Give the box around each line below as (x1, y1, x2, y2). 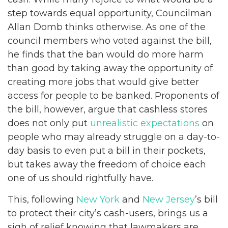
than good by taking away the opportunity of (8, 62, 213, 74)
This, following (8, 194, 76, 205)
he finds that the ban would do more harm (8, 48, 204, 60)
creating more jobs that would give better (8, 76, 199, 88)
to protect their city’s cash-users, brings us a (8, 208, 208, 219)
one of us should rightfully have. (8, 172, 153, 184)
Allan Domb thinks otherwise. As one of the (8, 21, 206, 33)
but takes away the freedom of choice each (8, 158, 206, 170)
